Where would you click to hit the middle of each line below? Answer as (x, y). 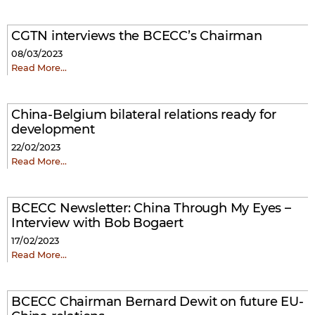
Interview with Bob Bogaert (97, 223)
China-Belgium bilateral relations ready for (144, 115)
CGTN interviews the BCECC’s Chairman (137, 36)
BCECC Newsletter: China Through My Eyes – (151, 208)
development (53, 129)
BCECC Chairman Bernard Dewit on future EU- (157, 302)
